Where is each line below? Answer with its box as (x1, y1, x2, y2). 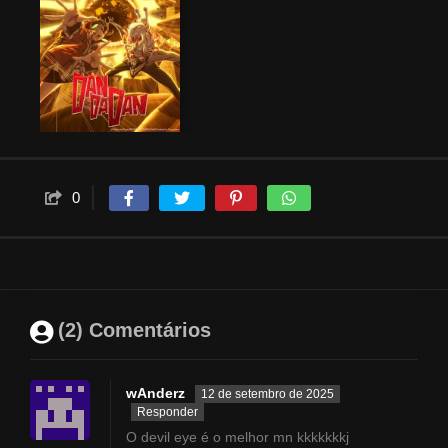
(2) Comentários (58, 319, 211, 342)
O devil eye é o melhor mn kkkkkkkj (126, 429, 349, 446)
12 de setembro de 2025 (201, 387, 334, 402)
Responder (137, 405, 198, 420)
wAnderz (126, 385, 185, 402)
